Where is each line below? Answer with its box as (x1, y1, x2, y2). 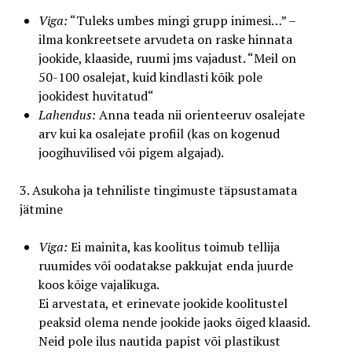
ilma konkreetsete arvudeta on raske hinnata (38, 30, 292, 48)
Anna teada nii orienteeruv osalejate (95, 105, 305, 123)
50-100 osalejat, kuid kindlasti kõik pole (38, 68, 262, 86)
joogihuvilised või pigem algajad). (38, 143, 224, 161)
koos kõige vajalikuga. (38, 275, 159, 293)
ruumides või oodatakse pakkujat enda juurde (38, 256, 293, 274)
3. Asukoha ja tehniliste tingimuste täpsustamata (19, 181, 297, 199)
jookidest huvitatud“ (38, 86, 154, 104)
